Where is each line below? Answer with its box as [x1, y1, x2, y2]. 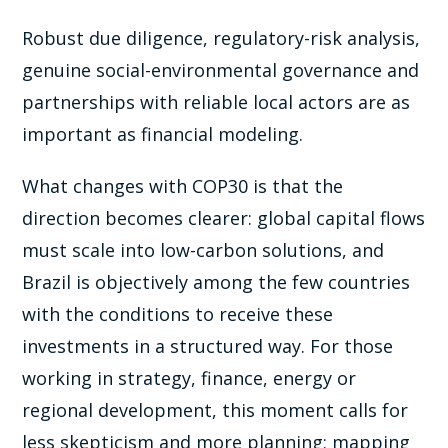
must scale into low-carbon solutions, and [22, 238, 385, 263]
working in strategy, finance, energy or [22, 366, 357, 391]
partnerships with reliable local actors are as [22, 90, 411, 115]
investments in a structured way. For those [22, 334, 394, 359]
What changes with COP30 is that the [22, 174, 344, 199]
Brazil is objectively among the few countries [22, 270, 411, 295]
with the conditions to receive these [22, 302, 334, 327]
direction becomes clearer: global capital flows [22, 206, 426, 231]
